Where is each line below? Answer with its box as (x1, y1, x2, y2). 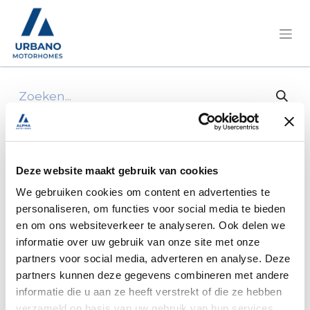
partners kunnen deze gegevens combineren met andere (16, 268, 289, 281)
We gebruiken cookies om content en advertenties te (16, 185, 270, 198)
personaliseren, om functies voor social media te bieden (16, 202, 286, 215)
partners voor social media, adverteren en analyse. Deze (16, 252, 291, 264)
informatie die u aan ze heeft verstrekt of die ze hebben (16, 285, 282, 298)
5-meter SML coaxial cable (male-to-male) (26, 134, 276, 148)
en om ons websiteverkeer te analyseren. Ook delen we (16, 219, 285, 231)
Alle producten (10, 117, 101, 131)
